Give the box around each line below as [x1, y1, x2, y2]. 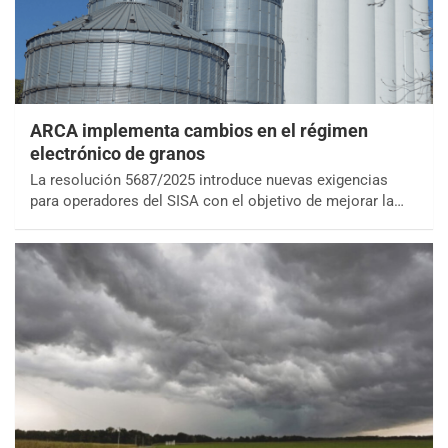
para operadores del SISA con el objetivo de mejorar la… [30, 192, 404, 211]
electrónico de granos [30, 143, 205, 165]
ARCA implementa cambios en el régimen [30, 120, 368, 142]
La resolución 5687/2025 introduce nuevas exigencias [30, 171, 388, 190]
